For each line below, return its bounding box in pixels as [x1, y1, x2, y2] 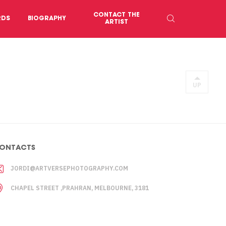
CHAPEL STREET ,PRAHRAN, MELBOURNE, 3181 [11, 184, 149, 192]
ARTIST [105, 19, 128, 25]
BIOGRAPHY [28, 16, 66, 22]
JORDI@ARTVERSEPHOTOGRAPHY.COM [11, 164, 128, 172]
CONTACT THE [93, 12, 140, 18]
